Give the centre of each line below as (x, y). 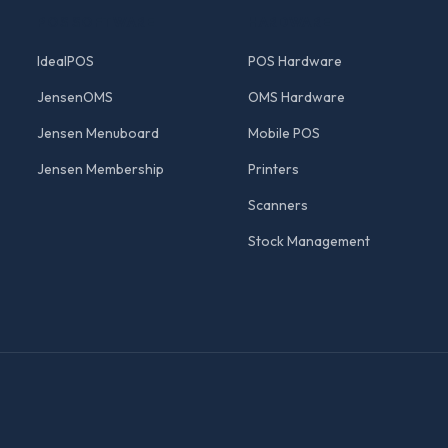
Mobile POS (283, 133)
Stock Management (308, 241)
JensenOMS (75, 97)
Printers (273, 169)
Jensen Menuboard (98, 133)
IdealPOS (66, 61)
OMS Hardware (296, 97)
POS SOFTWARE (96, 22)
